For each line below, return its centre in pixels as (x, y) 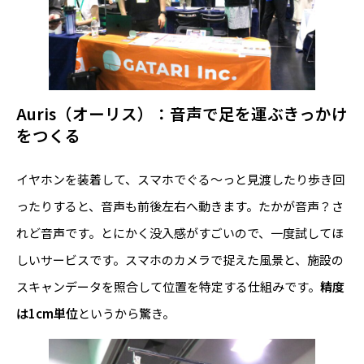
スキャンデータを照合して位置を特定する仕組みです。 (168, 286)
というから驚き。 (126, 313)
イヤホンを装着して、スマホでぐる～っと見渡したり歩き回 (180, 179)
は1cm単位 (47, 313)
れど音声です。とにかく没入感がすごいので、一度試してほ (180, 232)
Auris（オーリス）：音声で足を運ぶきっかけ (182, 113)
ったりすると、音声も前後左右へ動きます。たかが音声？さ (180, 206)
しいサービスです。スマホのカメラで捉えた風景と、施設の (180, 259)
